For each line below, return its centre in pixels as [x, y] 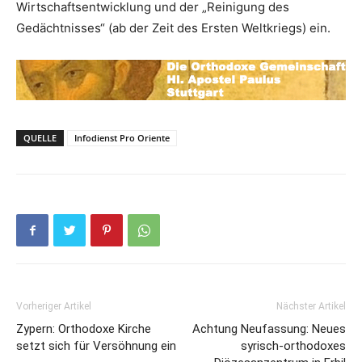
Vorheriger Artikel [54, 306]
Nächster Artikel [311, 306]
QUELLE [40, 138]
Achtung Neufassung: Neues [269, 329]
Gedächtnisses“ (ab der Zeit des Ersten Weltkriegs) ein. [173, 28]
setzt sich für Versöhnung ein [96, 346]
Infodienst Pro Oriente [122, 138]
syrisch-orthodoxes [293, 346]
